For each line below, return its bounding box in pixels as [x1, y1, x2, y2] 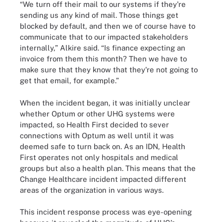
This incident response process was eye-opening [20, 208, 192, 216]
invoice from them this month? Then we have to [20, 55, 187, 63]
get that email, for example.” [20, 76, 119, 85]
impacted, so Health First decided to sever [20, 120, 169, 129]
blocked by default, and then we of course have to [20, 22, 195, 30]
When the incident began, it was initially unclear [20, 98, 190, 107]
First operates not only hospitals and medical [20, 153, 178, 162]
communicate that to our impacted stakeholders [20, 33, 188, 41]
